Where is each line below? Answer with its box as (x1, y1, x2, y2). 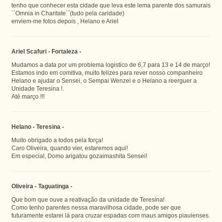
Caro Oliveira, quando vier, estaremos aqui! (11, 145, 128, 151)
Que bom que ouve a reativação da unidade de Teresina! (11, 196, 165, 203)
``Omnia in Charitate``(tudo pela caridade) (11, 10, 124, 16)
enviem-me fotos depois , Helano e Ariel (11, 18, 118, 24)
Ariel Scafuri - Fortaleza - (11, 48, 81, 55)
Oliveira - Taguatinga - (11, 183, 72, 189)
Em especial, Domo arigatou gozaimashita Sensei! (11, 153, 147, 159)
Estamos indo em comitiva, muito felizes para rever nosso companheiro (11, 69, 203, 76)
